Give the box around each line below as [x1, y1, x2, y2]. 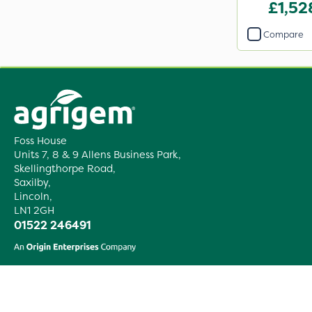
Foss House [14, 134, 67, 148]
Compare [263, 28, 304, 40]
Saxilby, [14, 175, 51, 190]
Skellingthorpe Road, [14, 162, 116, 176]
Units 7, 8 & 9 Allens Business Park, [14, 148, 181, 162]
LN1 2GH [14, 203, 54, 218]
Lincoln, [14, 189, 52, 204]
